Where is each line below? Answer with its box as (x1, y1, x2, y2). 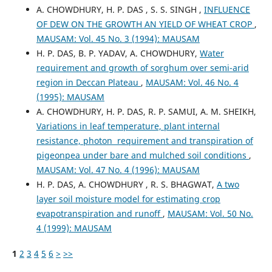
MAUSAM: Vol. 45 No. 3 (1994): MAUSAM (36, 32, 200, 44)
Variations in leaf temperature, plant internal (36, 120, 220, 132)
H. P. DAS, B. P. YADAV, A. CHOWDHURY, (36, 47, 200, 59)
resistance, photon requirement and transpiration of (36, 134, 253, 146)
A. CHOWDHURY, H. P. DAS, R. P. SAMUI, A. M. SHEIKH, (36, 105, 256, 117)
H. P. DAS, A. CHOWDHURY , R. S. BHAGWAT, (36, 178, 217, 190)
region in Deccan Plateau (36, 76, 141, 88)
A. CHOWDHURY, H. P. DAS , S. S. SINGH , (36, 3, 204, 15)
